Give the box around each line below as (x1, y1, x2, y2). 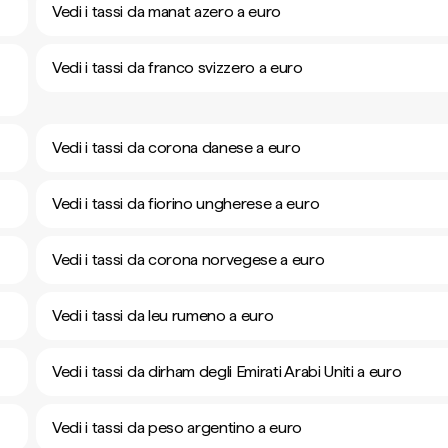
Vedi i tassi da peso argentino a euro (52, 418, 303, 437)
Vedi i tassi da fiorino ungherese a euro (52, 194, 320, 213)
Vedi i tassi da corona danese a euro (52, 138, 301, 157)
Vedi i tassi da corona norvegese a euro (52, 250, 325, 269)
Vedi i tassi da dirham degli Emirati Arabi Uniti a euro (52, 362, 402, 381)
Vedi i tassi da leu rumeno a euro (52, 306, 274, 325)
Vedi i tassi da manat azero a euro (52, 2, 282, 21)
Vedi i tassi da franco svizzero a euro (52, 58, 303, 77)
